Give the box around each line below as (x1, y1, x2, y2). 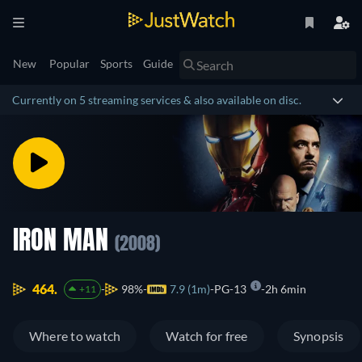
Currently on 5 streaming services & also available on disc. (12, 93, 301, 107)
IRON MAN (13, 229, 115, 255)
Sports (100, 57, 133, 70)
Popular (49, 57, 90, 70)
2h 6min (264, 282, 306, 297)
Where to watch (29, 328, 121, 344)
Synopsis (293, 328, 344, 344)
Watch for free (166, 328, 248, 344)
